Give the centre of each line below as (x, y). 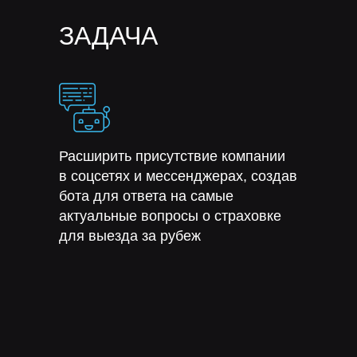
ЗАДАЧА (108, 36)
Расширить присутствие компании (172, 156)
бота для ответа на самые (146, 196)
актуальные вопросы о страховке (170, 216)
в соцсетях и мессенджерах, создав (178, 176)
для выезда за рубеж (130, 236)
